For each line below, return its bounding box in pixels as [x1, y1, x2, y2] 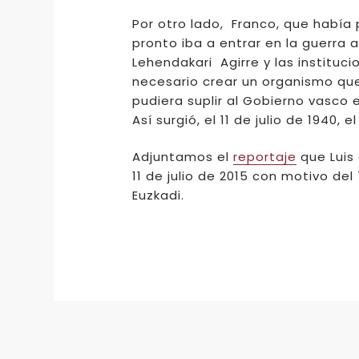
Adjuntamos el [131, 148, 233, 165]
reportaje [232, 148, 296, 165]
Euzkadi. [131, 187, 184, 204]
